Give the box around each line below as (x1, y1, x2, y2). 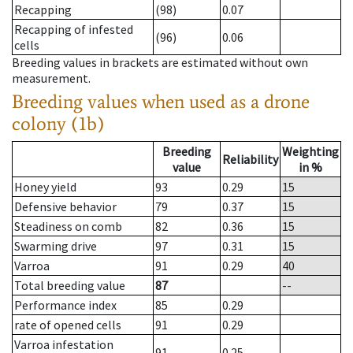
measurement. (12, 70, 91, 87)
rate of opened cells (14, 317, 121, 333)
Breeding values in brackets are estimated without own (12, 54, 308, 71)
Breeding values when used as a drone (12, 90, 310, 113)
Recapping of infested (14, 21, 133, 38)
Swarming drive (14, 238, 97, 255)
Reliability (222, 151, 278, 168)
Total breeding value (14, 277, 125, 294)
